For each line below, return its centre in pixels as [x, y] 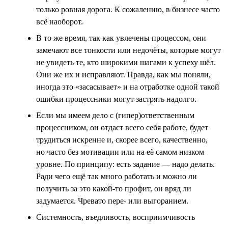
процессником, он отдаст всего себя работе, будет [122, 127]
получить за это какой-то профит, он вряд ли [114, 188]
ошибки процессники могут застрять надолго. [116, 99]
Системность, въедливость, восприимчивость [116, 217]
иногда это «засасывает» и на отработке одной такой [128, 87]
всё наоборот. [60, 21]
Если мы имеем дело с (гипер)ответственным [115, 115]
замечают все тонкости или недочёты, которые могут [129, 50]
